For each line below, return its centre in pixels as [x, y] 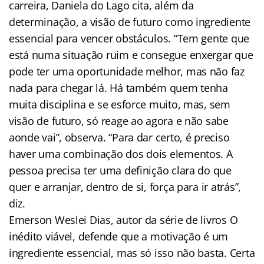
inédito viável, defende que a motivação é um [119, 236]
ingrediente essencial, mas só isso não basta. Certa [132, 253]
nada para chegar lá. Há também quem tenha [118, 88]
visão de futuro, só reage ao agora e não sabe [119, 121]
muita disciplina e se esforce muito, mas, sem [120, 104]
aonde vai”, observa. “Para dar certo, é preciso [119, 137]
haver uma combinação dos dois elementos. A [121, 154]
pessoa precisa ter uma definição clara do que [120, 170]
